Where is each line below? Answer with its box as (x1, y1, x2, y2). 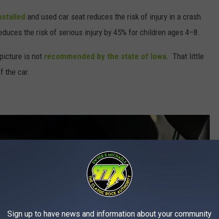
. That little (166, 51, 204, 62)
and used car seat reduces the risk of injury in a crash (27, 12, 201, 22)
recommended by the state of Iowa (44, 51, 166, 62)
